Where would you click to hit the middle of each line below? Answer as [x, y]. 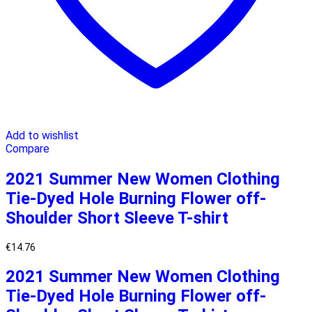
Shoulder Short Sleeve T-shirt [117, 218]
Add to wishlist [42, 136]
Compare [28, 149]
